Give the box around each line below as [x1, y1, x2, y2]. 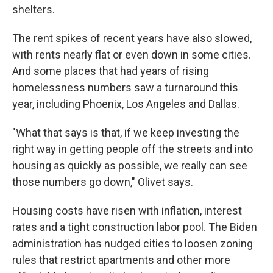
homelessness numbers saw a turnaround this [12, 81, 238, 94]
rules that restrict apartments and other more [12, 253, 230, 266]
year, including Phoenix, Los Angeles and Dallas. [12, 97, 239, 110]
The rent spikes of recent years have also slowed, [12, 32, 252, 44]
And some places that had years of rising [12, 65, 209, 77]
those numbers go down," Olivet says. [12, 175, 193, 188]
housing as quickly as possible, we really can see [12, 159, 247, 172]
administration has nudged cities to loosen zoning [12, 237, 253, 250]
